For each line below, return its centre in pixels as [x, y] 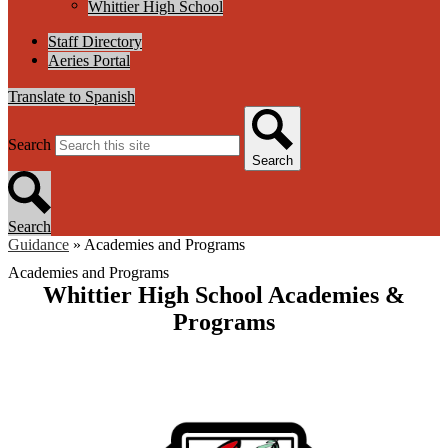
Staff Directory [95, 41]
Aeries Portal [89, 61]
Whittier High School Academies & [224, 294]
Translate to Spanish [71, 96]
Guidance [38, 244]
